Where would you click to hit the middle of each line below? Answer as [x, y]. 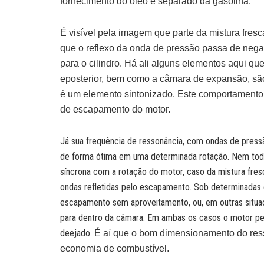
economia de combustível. [115, 248]
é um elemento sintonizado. [119, 94]
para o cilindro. [92, 63]
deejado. [77, 233]
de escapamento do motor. [115, 109]
